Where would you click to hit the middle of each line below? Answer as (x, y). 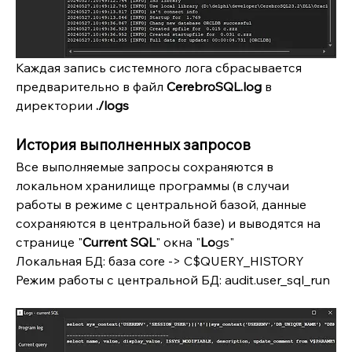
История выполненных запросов (133, 144)
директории (56, 105)
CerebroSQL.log (214, 86)
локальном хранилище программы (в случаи (152, 185)
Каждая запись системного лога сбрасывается (159, 67)
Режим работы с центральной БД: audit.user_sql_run (173, 279)
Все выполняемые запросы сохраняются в (145, 166)
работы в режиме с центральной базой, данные (161, 204)
